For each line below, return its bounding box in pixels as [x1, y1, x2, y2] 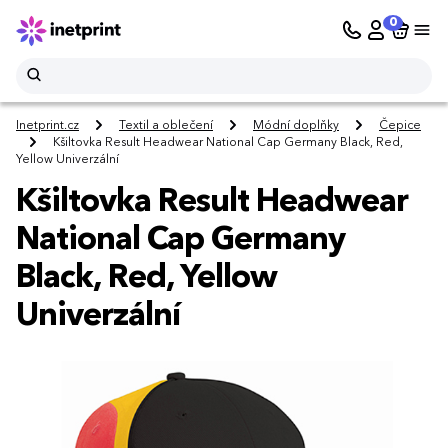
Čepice [379, 120, 421, 133]
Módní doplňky [253, 120, 339, 133]
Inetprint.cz [16, 120, 79, 133]
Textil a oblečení [119, 120, 213, 133]
